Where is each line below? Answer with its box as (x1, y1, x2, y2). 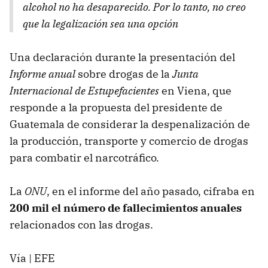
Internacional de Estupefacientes (10, 83, 159, 98)
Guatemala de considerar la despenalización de (10, 117, 250, 131)
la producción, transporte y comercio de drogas (10, 133, 248, 148)
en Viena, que (159, 83, 232, 98)
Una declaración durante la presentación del (10, 50, 235, 64)
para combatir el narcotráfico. (10, 150, 159, 165)
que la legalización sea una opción (23, 16, 178, 31)
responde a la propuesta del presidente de (10, 100, 223, 114)
